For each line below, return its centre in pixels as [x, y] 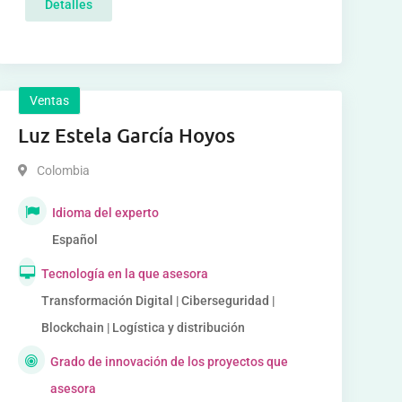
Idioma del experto [105, 213]
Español [74, 240]
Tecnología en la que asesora [125, 274]
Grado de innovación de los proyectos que [170, 362]
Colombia [63, 170]
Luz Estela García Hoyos [126, 135]
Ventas [49, 100]
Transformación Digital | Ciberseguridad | [158, 301]
